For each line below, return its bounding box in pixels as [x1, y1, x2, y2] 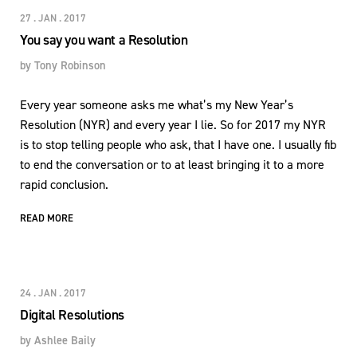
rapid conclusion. [20, 175, 108, 193]
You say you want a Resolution [20, 29, 188, 49]
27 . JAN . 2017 [20, 10, 86, 25]
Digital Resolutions [20, 304, 124, 324]
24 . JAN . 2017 [20, 285, 86, 300]
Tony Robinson [34, 57, 106, 73]
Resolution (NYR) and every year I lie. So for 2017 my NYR [20, 116, 326, 133]
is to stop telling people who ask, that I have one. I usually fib [20, 135, 336, 153]
